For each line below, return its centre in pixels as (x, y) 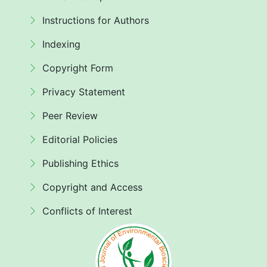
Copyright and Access (92, 187)
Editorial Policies (80, 139)
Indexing (61, 44)
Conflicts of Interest (87, 211)
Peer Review (70, 115)
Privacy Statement (84, 91)
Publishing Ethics (80, 163)
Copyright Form (78, 68)
